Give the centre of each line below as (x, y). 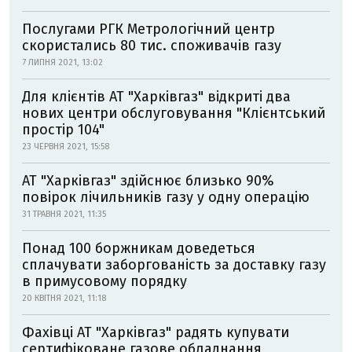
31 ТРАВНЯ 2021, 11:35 (64, 214)
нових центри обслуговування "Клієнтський (174, 113)
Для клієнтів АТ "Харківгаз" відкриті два (156, 97)
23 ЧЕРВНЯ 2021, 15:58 (66, 147)
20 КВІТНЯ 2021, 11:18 (64, 298)
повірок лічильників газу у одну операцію (166, 197)
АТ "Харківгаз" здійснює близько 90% (148, 181)
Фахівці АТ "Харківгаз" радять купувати (156, 332)
